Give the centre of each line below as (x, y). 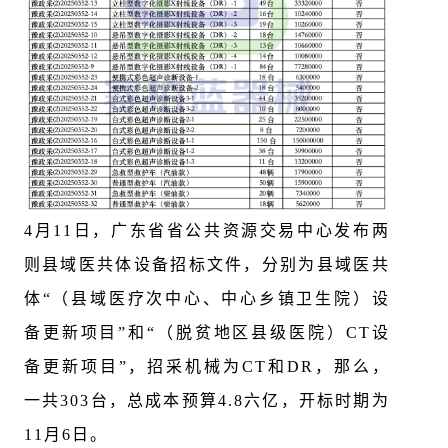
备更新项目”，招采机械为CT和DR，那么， (206, 367)
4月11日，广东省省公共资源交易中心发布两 (206, 231)
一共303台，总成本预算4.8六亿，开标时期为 (206, 401)
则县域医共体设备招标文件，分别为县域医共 (206, 265)
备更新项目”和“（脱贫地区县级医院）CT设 (206, 333)
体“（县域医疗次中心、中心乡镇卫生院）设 (206, 299)
